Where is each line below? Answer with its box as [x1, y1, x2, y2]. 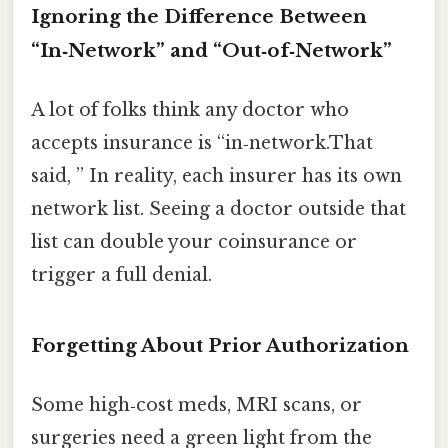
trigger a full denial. [31, 264, 212, 287]
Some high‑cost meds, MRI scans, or [31, 394, 362, 417]
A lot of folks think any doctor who [31, 99, 349, 122]
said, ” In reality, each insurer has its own [31, 165, 402, 188]
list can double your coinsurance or [31, 231, 357, 254]
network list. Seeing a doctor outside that [31, 198, 406, 221]
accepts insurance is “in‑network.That [31, 132, 373, 155]
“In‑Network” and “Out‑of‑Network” [31, 39, 392, 63]
